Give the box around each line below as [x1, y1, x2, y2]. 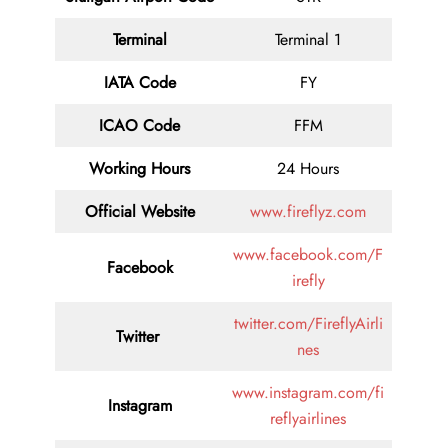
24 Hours [277, 157, 339, 181]
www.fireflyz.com [250, 200, 366, 224]
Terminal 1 [275, 28, 341, 52]
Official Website [84, 200, 195, 224]
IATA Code [103, 71, 176, 95]
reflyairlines [270, 407, 346, 431]
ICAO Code [99, 114, 180, 138]
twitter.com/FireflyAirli [233, 312, 383, 336]
